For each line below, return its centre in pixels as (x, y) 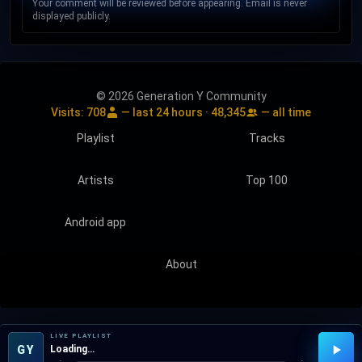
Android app (95, 222)
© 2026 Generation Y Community (181, 96)
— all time (285, 112)
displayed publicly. (72, 16)
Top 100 (267, 180)
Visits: (69, 112)
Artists (95, 180)
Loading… (72, 349)
